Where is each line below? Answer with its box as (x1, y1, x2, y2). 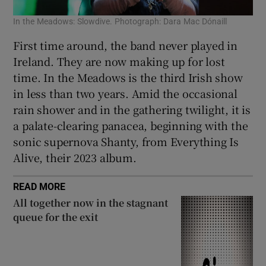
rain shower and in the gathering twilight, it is (13, 101, 251, 117)
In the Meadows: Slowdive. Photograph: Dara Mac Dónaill (13, 17, 227, 26)
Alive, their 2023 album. (13, 149, 137, 165)
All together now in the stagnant (13, 195, 169, 210)
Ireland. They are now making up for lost (13, 53, 225, 69)
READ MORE (13, 181, 66, 191)
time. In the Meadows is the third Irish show (13, 69, 243, 85)
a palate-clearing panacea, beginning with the (13, 117, 248, 133)
